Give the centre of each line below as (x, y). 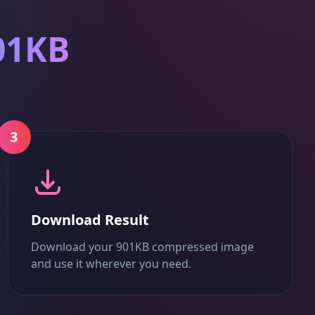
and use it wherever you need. (111, 264)
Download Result (90, 220)
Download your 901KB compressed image (142, 247)
